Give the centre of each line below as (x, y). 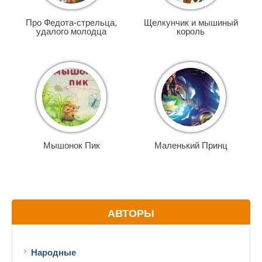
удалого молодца (71, 31)
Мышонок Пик (71, 145)
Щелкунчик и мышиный (191, 23)
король (191, 31)
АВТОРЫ (131, 213)
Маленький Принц (191, 145)
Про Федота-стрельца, (71, 23)
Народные (54, 252)
